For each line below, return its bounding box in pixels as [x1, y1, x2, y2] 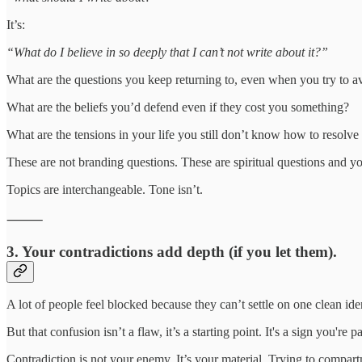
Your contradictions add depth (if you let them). [22, 242, 337, 260]
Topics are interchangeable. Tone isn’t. [6, 182, 203, 196]
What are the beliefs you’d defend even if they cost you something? [6, 99, 349, 114]
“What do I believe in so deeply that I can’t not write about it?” [6, 44, 328, 59]
